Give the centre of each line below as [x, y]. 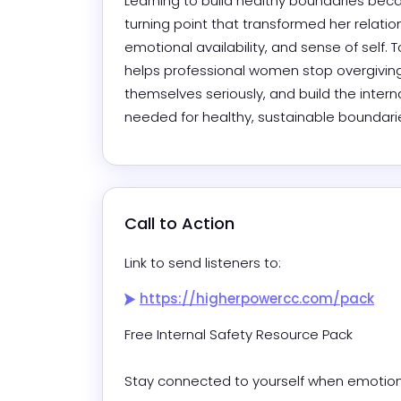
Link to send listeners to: [203, 263]
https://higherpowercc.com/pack [257, 299]
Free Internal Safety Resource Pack [239, 335]
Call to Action [179, 224]
